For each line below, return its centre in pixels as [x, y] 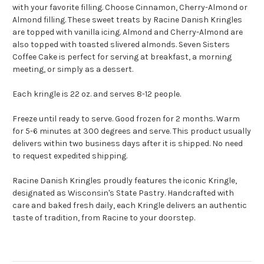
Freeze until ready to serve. [64, 119]
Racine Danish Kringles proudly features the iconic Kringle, [125, 181]
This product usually [212, 131]
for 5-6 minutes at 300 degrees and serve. [93, 131]
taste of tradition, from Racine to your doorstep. [105, 218]
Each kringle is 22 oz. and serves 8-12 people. [97, 94]
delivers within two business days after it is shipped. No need [128, 144]
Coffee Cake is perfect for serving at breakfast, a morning [122, 57]
